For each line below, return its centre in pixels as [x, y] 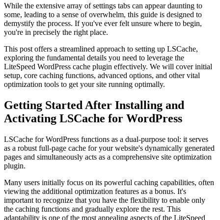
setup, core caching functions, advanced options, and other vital [102, 76]
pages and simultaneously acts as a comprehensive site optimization [108, 157]
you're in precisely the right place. [56, 32]
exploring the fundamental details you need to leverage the [94, 58]
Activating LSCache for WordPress [93, 119]
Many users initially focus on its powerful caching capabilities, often [109, 183]
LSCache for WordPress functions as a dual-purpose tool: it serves [106, 139]
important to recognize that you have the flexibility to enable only [105, 200]
